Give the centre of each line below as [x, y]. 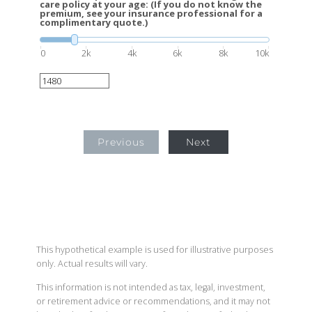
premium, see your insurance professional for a [151, 13]
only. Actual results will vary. [92, 264]
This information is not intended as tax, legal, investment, [151, 287]
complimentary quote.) [94, 22]
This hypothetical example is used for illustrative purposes [155, 250]
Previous [122, 142]
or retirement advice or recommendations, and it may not [153, 301]
